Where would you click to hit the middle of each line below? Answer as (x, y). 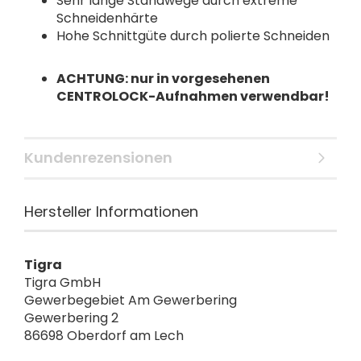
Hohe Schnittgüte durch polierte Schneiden (193, 36)
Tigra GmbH (62, 282)
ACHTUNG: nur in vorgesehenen (163, 79)
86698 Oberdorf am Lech (104, 336)
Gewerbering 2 (71, 318)
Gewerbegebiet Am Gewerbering (131, 300)
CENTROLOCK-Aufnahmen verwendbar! (193, 96)
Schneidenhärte (109, 18)
